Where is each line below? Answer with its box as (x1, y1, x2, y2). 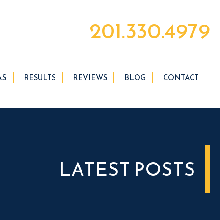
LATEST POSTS (59, 155, 195, 183)
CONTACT (163, 72, 199, 83)
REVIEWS (73, 72, 107, 83)
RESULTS (24, 72, 55, 83)
